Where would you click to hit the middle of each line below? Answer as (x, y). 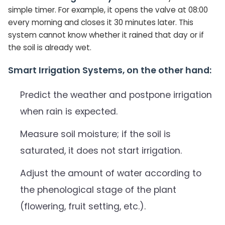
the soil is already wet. (50, 48)
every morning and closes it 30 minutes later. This (101, 23)
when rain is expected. (69, 112)
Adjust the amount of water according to (111, 174)
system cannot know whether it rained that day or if (106, 35)
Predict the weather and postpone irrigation (116, 95)
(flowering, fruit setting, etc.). (83, 207)
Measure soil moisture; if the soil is (95, 134)
